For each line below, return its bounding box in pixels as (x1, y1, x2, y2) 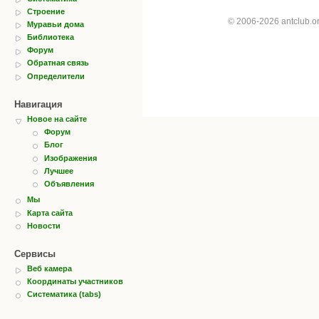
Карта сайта (27, 208, 73, 217)
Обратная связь (27, 58, 89, 68)
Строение (27, 6, 65, 16)
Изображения (44, 153, 97, 162)
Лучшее (44, 166, 73, 175)
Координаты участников (27, 277, 123, 286)
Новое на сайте (27, 115, 87, 124)
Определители (27, 71, 85, 80)
